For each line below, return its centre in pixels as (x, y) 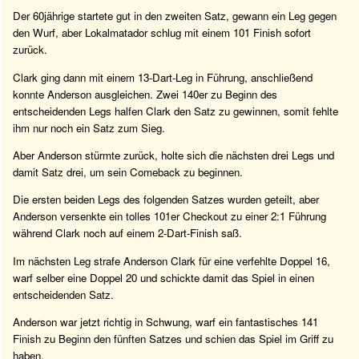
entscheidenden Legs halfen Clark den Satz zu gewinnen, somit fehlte (175, 111)
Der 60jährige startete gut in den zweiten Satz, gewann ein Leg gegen (175, 16)
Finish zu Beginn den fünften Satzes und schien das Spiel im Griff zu (173, 339)
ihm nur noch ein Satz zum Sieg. (89, 127)
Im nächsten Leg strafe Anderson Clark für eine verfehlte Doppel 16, (171, 260)
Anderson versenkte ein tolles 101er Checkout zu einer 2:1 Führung (169, 216)
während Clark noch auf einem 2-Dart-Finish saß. (127, 233)
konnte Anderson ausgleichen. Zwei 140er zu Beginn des (145, 94)
